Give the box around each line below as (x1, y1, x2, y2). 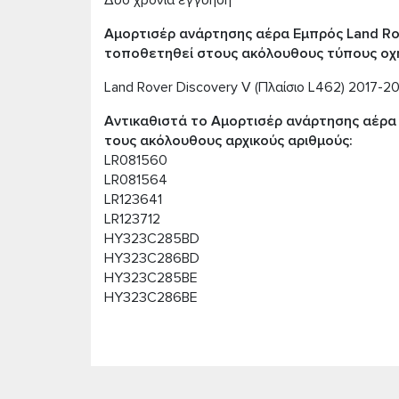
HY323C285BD (104, 230, 199, 248)
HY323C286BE (104, 289, 198, 306)
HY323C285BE (104, 269, 198, 287)
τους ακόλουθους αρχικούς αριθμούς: (104, 132, 353, 150)
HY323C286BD (104, 249, 199, 267)
